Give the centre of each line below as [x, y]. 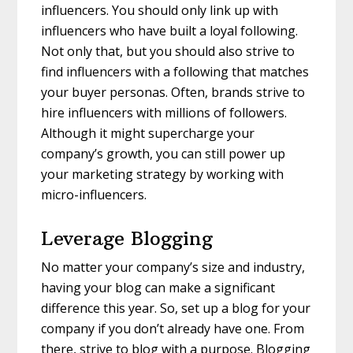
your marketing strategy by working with [163, 174]
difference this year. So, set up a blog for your [176, 308]
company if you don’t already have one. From [173, 328]
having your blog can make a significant [158, 287]
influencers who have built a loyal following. [170, 30]
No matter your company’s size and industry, [173, 267]
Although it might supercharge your [148, 133]
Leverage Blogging [127, 238]
